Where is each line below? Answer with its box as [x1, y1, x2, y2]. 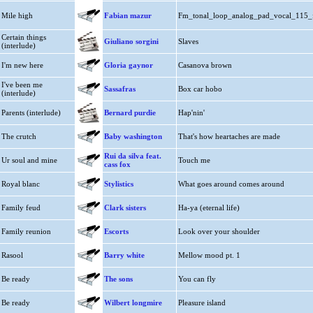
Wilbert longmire [103, 298, 162, 307]
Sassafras [103, 85, 136, 93]
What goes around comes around [177, 180, 284, 188]
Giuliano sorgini [103, 37, 159, 45]
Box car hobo [177, 85, 222, 93]
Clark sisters [103, 203, 146, 212]
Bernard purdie [103, 108, 156, 117]
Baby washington [103, 132, 162, 140]
